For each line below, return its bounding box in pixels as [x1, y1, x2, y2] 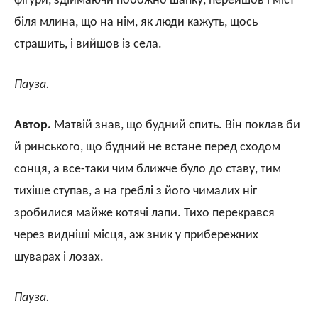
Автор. [14, 118, 51, 132]
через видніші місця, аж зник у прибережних [14, 228, 258, 242]
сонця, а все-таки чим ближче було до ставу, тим [14, 162, 281, 176]
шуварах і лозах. [14, 250, 104, 264]
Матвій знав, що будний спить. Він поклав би [51, 118, 300, 132]
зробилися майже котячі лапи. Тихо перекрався [14, 206, 275, 220]
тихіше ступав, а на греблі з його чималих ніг [14, 184, 257, 198]
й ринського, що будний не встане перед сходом [14, 140, 280, 154]
